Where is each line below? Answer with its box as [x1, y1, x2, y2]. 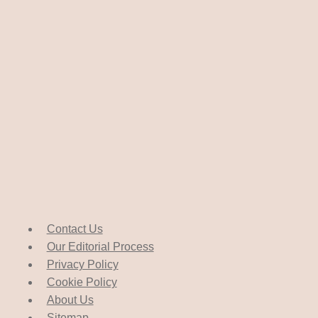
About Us [46, 294, 94, 307]
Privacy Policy [46, 258, 119, 271]
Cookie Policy [46, 276, 117, 289]
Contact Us [46, 223, 103, 236]
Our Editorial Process [46, 241, 154, 253]
